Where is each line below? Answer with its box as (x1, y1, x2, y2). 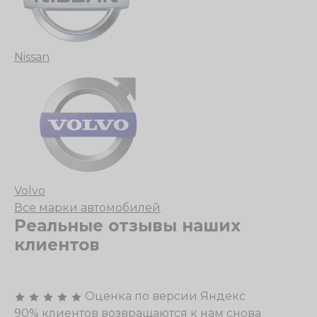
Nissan (14, 50, 50, 64)
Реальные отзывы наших (14, 216, 241, 236)
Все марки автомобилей (14, 201, 161, 214)
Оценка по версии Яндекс (85, 289, 246, 303)
